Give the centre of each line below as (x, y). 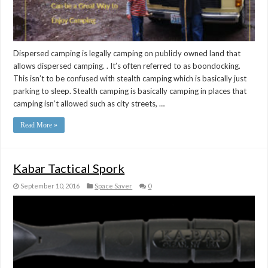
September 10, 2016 (50, 186)
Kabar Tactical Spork (69, 168)
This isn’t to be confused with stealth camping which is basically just (130, 79)
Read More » (39, 125)
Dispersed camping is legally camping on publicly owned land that (127, 54)
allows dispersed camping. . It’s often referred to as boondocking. (127, 66)
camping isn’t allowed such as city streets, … (89, 104)
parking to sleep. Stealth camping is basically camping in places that (130, 91)
